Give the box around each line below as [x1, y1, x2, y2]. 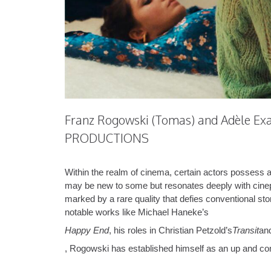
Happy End [65, 226, 109, 236]
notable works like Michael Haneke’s [65, 207, 209, 218]
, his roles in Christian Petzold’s [109, 226, 232, 236]
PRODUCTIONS [65, 130, 149, 146]
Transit [232, 226, 259, 236]
